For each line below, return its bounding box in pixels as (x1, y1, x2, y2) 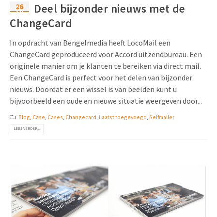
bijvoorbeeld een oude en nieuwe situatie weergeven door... (10, 95, 202, 106)
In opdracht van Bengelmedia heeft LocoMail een (10, 37, 170, 47)
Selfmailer (149, 113, 174, 121)
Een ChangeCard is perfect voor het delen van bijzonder (10, 72, 192, 82)
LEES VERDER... (13, 126, 40, 131)
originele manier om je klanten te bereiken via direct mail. (10, 61, 201, 71)
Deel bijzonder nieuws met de (34, 1, 185, 15)
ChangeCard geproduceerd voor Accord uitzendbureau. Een (10, 49, 202, 59)
